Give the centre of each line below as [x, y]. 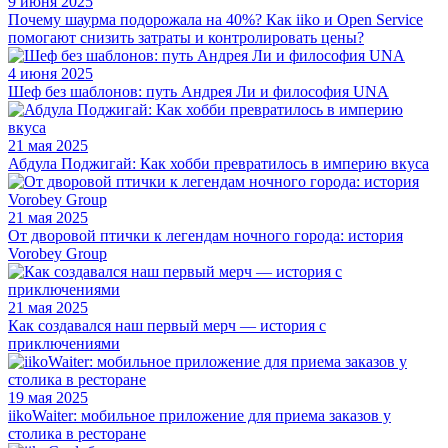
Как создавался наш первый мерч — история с [167, 325]
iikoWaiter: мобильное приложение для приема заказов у [199, 415]
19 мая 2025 [48, 397]
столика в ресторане [77, 433]
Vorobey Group [57, 253]
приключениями [64, 343]
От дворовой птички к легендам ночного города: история [205, 235]
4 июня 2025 [50, 73]
